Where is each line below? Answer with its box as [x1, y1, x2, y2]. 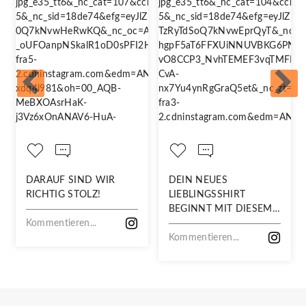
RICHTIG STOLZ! [25, 189, 101, 199]
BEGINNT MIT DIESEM [168, 204, 273, 214]
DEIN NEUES [168, 175, 227, 185]
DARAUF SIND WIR [25, 175, 115, 185]
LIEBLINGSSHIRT [168, 189, 246, 199]
